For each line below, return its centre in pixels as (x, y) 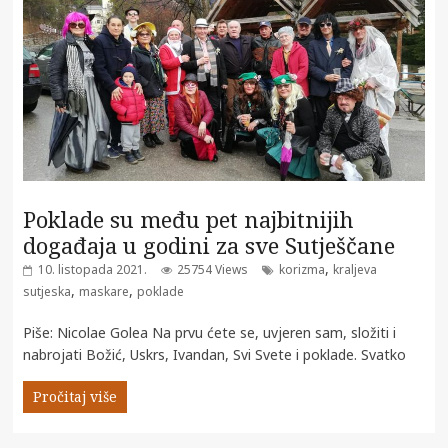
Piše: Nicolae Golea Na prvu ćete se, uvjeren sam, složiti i (210, 332)
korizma (302, 269)
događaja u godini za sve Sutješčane (209, 244)
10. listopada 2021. (93, 269)
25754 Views (213, 269)
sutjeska (47, 291)
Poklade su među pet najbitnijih (189, 218)
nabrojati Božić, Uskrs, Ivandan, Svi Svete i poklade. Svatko (215, 354)
